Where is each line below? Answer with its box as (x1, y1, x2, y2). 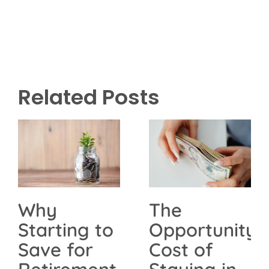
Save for (17, 238, 93, 262)
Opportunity (148, 218, 256, 242)
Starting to (17, 218, 113, 242)
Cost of (148, 238, 213, 262)
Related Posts (17, 82, 160, 112)
